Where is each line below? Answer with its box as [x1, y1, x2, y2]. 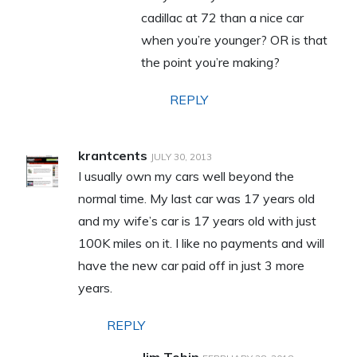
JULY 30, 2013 [150, 150, 212, 163]
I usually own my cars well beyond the [77, 167, 294, 184]
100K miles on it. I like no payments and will [77, 234, 324, 251]
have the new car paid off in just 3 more [77, 257, 304, 273]
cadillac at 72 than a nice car [140, 9, 304, 25]
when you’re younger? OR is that [140, 31, 328, 48]
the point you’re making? [140, 53, 280, 70]
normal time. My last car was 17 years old [77, 190, 315, 206]
